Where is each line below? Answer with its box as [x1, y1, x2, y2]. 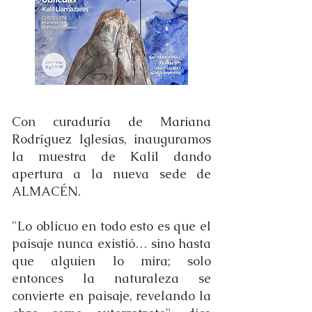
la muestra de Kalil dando [12, 148, 211, 164]
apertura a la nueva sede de [12, 166, 211, 182]
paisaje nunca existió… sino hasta [12, 235, 211, 251]
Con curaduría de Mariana [12, 114, 211, 130]
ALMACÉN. [12, 183, 81, 199]
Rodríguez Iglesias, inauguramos [12, 131, 211, 147]
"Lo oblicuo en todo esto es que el [12, 218, 211, 234]
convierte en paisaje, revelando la [12, 288, 211, 304]
